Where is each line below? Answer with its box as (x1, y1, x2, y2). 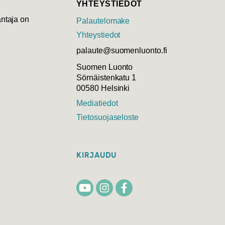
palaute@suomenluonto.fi (76, 46, 167, 55)
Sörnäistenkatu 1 (76, 73, 137, 82)
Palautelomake (76, 17, 130, 26)
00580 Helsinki (76, 84, 130, 93)
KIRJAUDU (76, 151, 117, 160)
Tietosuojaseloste (76, 113, 139, 122)
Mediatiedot (76, 99, 118, 108)
